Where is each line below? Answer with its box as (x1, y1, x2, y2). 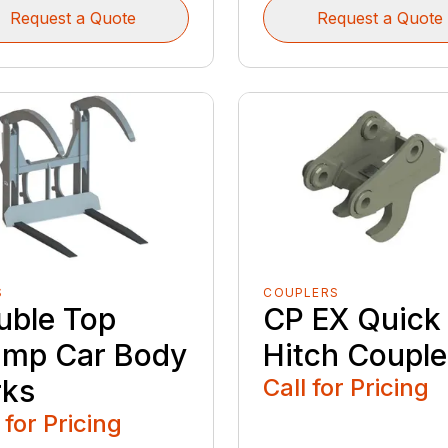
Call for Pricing (263, 373, 430, 403)
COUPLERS (263, 285, 339, 301)
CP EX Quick (263, 301, 442, 338)
